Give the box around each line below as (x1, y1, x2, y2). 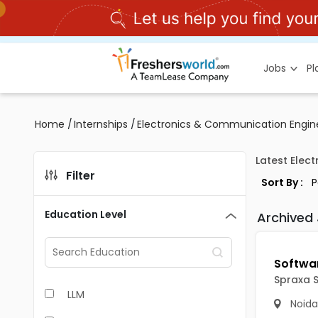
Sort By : (261, 175, 303, 190)
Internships (74, 117, 128, 131)
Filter (66, 168, 95, 184)
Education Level (45, 207, 126, 221)
